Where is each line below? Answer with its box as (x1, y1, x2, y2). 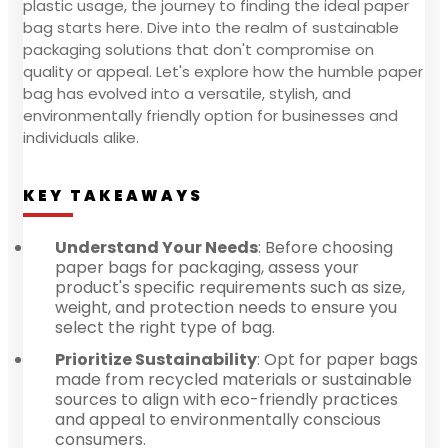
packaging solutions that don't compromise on (23, 38, 374, 60)
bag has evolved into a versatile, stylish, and (23, 82, 351, 104)
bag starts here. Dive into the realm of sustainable (23, 16, 399, 38)
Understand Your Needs (55, 235, 258, 259)
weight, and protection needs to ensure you (55, 295, 397, 319)
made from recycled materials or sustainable (55, 367, 412, 391)
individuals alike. (23, 126, 139, 148)
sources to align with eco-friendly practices (55, 387, 398, 411)
